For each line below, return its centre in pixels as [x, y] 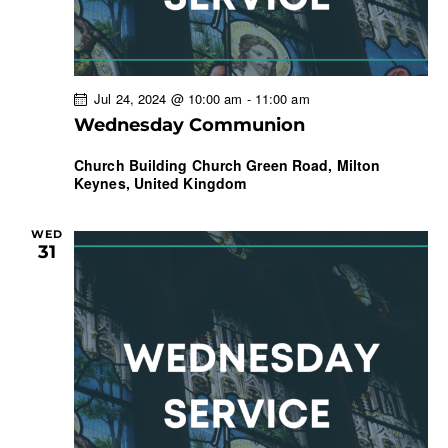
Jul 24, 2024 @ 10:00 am [168, 99]
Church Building [133, 165]
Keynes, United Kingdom [160, 183]
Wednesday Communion [189, 125]
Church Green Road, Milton [286, 165]
